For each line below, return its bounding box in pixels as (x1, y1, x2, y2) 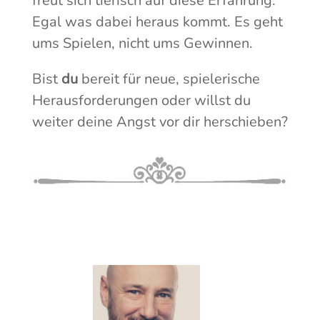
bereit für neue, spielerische (77, 69, 260, 89)
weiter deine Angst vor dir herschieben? (31, 112, 288, 132)
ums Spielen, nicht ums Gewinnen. (31, 34, 253, 54)
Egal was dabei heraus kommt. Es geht (31, 12, 283, 32)
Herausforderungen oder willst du (31, 91, 251, 111)
